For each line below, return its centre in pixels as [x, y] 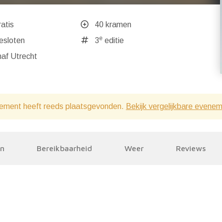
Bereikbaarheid [64, 148]
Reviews [191, 148]
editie [113, 40]
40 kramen [113, 25]
